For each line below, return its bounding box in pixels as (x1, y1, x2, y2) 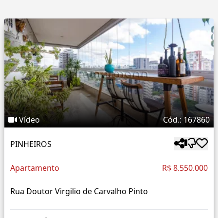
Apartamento (10, 163, 59, 174)
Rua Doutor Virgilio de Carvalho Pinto (10, 186, 148, 197)
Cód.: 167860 (163, 114, 210, 126)
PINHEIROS (10, 138, 52, 149)
